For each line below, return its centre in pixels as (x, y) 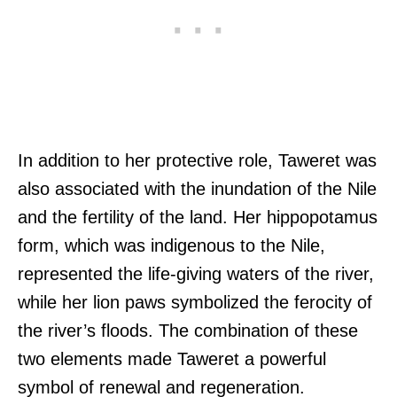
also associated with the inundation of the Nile (197, 189)
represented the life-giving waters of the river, (196, 274)
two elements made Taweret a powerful (172, 359)
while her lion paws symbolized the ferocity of (195, 303)
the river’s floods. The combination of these (188, 331)
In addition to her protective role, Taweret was (197, 161)
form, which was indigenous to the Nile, (171, 246)
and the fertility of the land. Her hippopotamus (198, 218)
